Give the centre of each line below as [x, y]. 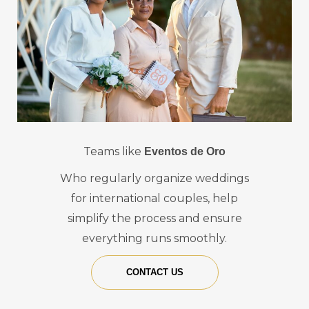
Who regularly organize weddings [154, 179]
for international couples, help [154, 199]
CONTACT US [154, 272]
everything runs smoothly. [154, 239]
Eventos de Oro [185, 152]
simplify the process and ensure [154, 219]
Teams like [114, 152]
